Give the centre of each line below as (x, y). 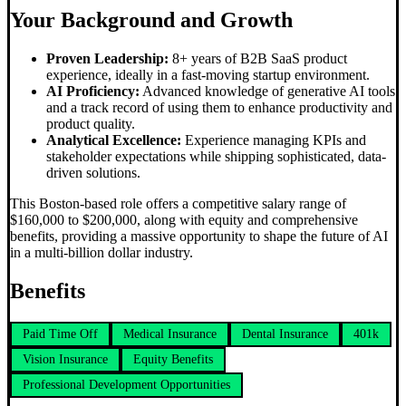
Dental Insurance (285, 333)
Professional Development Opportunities (126, 384)
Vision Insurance (65, 359)
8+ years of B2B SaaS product (258, 59)
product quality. (91, 124)
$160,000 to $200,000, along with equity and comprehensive (184, 220)
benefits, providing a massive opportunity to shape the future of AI (199, 237)
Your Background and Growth (151, 20)
